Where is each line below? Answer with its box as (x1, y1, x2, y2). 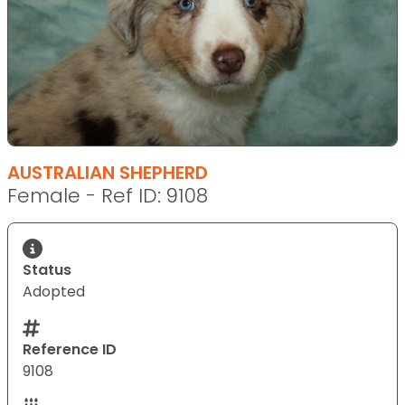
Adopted (23, 280, 85, 302)
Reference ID (23, 338, 117, 360)
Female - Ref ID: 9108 (7, 181, 208, 210)
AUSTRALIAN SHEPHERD (7, 159, 208, 185)
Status (23, 259, 71, 280)
